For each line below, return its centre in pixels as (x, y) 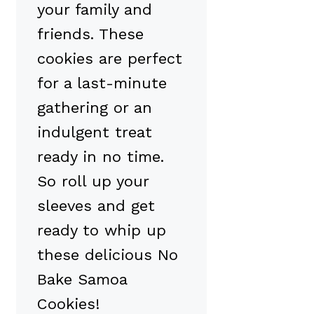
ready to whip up (102, 230)
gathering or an (95, 107)
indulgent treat (95, 132)
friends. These (90, 34)
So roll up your (93, 181)
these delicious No (108, 254)
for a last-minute (102, 83)
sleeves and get (96, 205)
